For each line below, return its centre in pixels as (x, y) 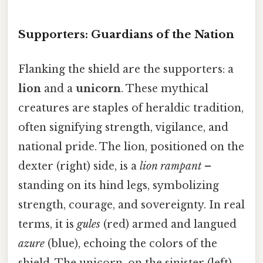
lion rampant (171, 166)
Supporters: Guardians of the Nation (126, 35)
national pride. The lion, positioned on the (131, 147)
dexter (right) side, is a (79, 166)
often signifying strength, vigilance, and (123, 128)
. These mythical (165, 89)
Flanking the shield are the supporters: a (126, 70)
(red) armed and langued (168, 225)
